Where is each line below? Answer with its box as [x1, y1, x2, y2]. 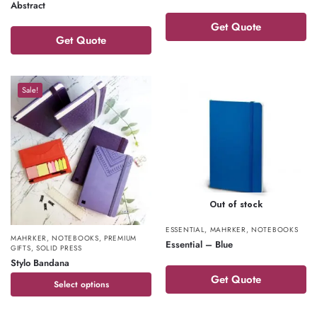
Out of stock [209, 198, 263, 211]
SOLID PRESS [35, 242, 82, 253]
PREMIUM [104, 232, 137, 243]
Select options [53, 277, 109, 291]
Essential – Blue [166, 238, 233, 251]
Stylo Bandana [11, 255, 69, 270]
